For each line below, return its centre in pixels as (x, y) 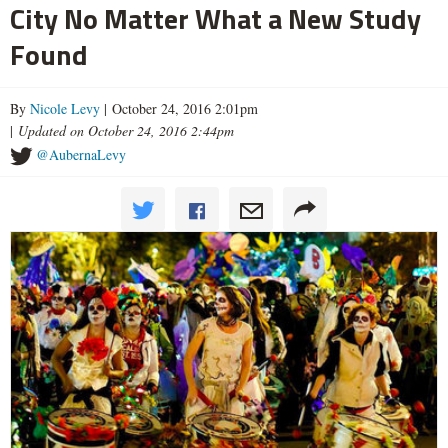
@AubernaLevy (81, 155)
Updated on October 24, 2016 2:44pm (126, 131)
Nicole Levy (65, 109)
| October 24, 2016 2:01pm (179, 109)
